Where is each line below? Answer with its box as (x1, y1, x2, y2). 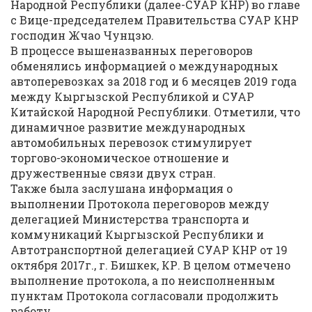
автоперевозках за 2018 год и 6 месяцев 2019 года (10, 74, 297, 88)
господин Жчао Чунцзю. (10, 28, 154, 42)
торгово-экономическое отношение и (10, 150, 229, 165)
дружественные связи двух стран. (10, 166, 216, 180)
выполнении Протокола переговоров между (10, 196, 270, 211)
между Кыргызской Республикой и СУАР (10, 89, 254, 104)
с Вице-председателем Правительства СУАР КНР (10, 13, 299, 27)
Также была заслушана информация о (10, 181, 233, 196)
